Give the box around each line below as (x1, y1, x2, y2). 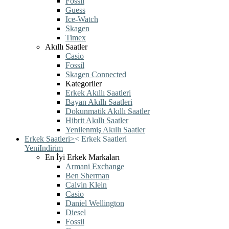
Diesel (65, 208, 86, 217)
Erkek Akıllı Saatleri (65, 88, 131, 97)
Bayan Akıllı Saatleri (65, 98, 132, 106)
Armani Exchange (65, 162, 124, 171)
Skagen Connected (65, 70, 126, 79)
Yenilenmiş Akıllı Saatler (65, 125, 145, 134)
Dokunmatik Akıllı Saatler (65, 107, 150, 116)
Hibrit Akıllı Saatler (65, 116, 128, 125)
